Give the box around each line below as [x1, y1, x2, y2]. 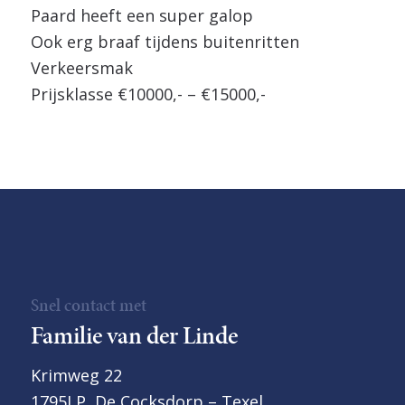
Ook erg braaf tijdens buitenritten [30, 31, 299, 52]
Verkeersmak [30, 57, 133, 79]
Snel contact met [30, 292, 146, 317]
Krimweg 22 [30, 364, 122, 387]
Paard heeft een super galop [30, 5, 253, 26]
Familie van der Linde [30, 317, 238, 352]
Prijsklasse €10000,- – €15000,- [30, 83, 266, 105]
